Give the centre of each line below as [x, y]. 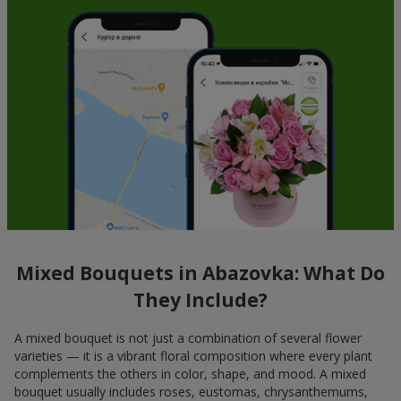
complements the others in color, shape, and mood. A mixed [190, 373]
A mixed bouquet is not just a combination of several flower [188, 337]
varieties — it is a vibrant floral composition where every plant [193, 355]
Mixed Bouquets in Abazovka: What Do [200, 273]
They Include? [200, 300]
